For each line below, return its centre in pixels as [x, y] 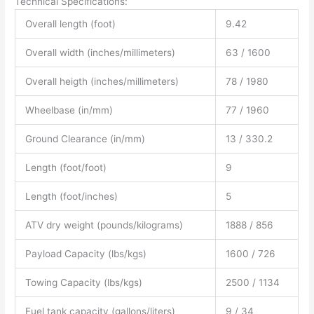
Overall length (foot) [70, 23]
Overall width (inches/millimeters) [100, 52]
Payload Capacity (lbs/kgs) [86, 253]
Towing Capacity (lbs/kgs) [83, 282]
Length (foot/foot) [66, 167]
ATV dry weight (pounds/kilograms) [104, 225]
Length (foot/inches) [71, 196]
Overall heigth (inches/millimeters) [102, 81]
